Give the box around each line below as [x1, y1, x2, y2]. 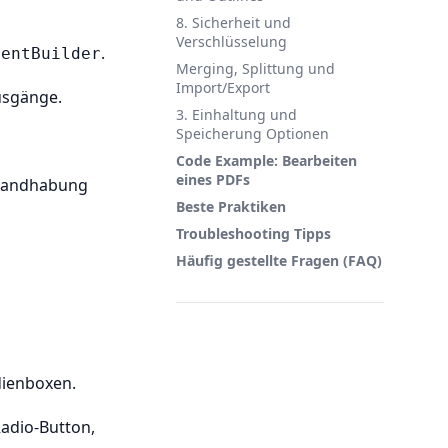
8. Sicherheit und [176, 13, 291, 32]
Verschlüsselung [176, 32, 287, 51]
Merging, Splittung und [176, 59, 335, 78]
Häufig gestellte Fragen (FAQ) [176, 251, 382, 270]
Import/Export [176, 78, 270, 97]
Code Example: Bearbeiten [176, 151, 357, 170]
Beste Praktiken [176, 197, 286, 216]
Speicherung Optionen [176, 124, 329, 143]
